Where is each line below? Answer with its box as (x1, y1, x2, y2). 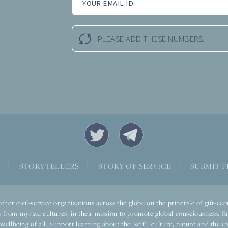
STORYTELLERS (19, 160, 79, 171)
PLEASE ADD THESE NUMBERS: (97, 33, 205, 46)
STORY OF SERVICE (98, 160, 172, 171)
